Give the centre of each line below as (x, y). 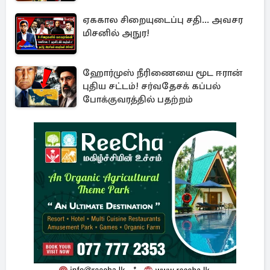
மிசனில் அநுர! (116, 33)
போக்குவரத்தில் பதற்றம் (138, 99)
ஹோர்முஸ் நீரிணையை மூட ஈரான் (162, 73)
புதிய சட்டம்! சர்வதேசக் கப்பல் (152, 86)
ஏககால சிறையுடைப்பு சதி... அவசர (163, 20)
